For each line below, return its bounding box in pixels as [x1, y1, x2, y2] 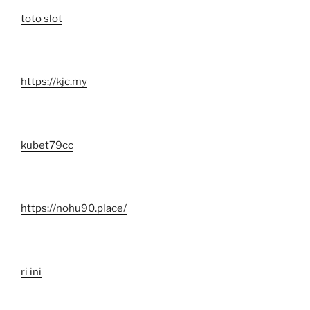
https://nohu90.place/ [21, 202, 127, 215]
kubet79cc [21, 138, 73, 152]
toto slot [21, 12, 62, 25]
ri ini [21, 265, 42, 278]
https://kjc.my [21, 75, 87, 89]
